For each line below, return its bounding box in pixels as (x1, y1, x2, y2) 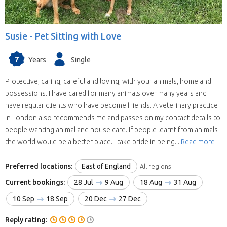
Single (71, 55, 91, 64)
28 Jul (74, 178, 95, 186)
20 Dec (85, 195, 108, 203)
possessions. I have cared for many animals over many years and (5, 89, 207, 97)
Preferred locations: (5, 162, 72, 170)
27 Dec (117, 195, 141, 203)
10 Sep (13, 195, 36, 203)
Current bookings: (5, 178, 65, 186)
